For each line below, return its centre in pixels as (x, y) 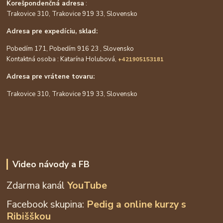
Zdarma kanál (37, 186)
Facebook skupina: (47, 205)
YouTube (87, 186)
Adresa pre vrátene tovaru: (51, 76)
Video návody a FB (51, 164)
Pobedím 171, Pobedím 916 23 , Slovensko (70, 49)
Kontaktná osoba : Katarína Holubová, (62, 59)
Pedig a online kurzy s (137, 205)
